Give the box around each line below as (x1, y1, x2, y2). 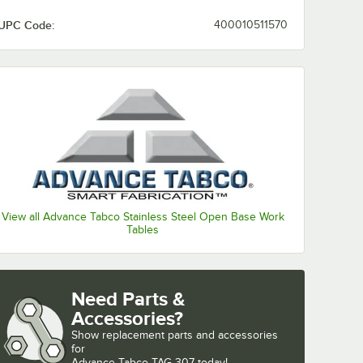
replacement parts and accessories (102, 329, 278, 342)
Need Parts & (71, 288, 186, 310)
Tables (126, 224, 159, 237)
